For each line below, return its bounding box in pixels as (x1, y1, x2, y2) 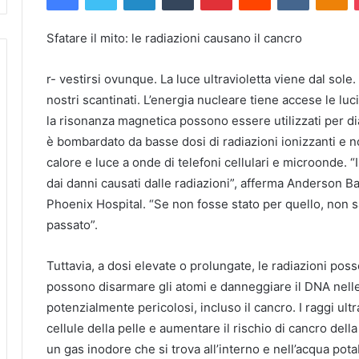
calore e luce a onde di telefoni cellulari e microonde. (46, 154, 350, 170)
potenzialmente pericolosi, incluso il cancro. (46, 299, 299, 315)
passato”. (46, 216, 98, 232)
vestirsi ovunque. (56, 71, 160, 87)
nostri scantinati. (46, 91, 143, 107)
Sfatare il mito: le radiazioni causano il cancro (46, 30, 302, 46)
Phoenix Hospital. (46, 196, 149, 212)
